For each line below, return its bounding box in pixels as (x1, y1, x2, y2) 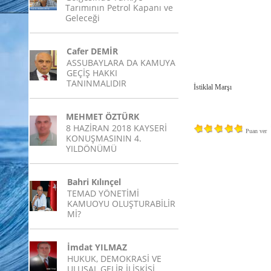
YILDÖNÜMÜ (66, 143, 117, 154)
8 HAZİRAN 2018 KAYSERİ (66, 122, 167, 134)
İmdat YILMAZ (67, 241, 127, 253)
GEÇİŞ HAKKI (67, 67, 117, 79)
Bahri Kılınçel (67, 176, 121, 188)
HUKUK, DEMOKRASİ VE (67, 253, 162, 264)
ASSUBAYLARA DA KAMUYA (67, 57, 175, 68)
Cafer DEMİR (67, 45, 118, 57)
